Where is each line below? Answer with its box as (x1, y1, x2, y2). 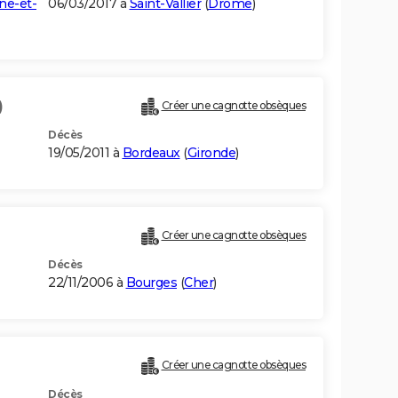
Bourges (125, 275, 177, 291)
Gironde (187, 145, 235, 162)
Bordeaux (122, 145, 180, 162)
